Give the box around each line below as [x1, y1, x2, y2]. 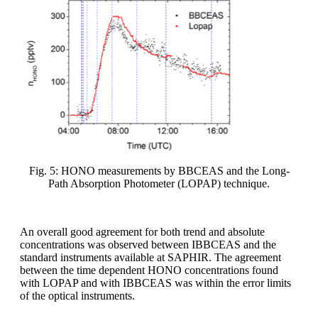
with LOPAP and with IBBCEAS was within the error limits [20, 277, 291, 290]
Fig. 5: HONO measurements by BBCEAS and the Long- [28, 165, 290, 177]
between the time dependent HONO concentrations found [20, 264, 278, 277]
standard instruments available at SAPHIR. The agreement [20, 251, 281, 264]
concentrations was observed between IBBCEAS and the [20, 238, 276, 251]
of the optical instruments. [20, 290, 135, 302]
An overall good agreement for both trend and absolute [20, 226, 265, 238]
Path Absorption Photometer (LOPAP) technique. [48, 177, 270, 190]
